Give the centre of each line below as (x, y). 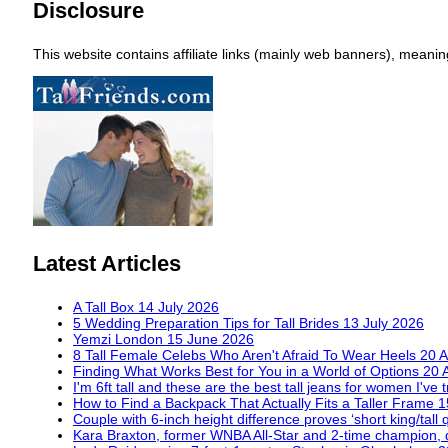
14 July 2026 (178, 307)
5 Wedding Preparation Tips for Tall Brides (208, 323)
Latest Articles (107, 264)
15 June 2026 (210, 339)
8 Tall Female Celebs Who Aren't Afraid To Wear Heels (246, 355)
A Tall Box (105, 307)
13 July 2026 (383, 323)
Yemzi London (120, 339)
